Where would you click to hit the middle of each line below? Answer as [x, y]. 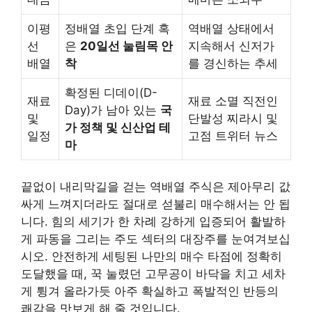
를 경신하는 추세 [233, 64]
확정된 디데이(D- [111, 93]
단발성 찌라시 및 [233, 119]
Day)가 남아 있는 [112, 110]
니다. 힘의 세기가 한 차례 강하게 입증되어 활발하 [153, 221]
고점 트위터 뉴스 [233, 136]
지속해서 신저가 [231, 46]
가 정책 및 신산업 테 [118, 128]
